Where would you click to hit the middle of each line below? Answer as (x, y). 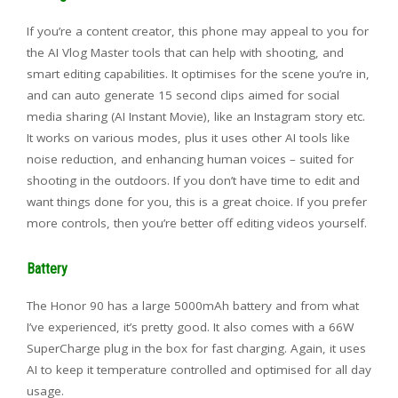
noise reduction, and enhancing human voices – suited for (190, 159)
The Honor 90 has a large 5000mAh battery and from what (193, 305)
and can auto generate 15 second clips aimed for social (183, 95)
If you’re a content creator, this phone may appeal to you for (198, 31)
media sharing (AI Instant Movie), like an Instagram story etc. (196, 116)
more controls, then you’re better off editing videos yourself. (197, 223)
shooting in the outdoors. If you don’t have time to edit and (193, 180)
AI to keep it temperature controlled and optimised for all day (199, 369)
